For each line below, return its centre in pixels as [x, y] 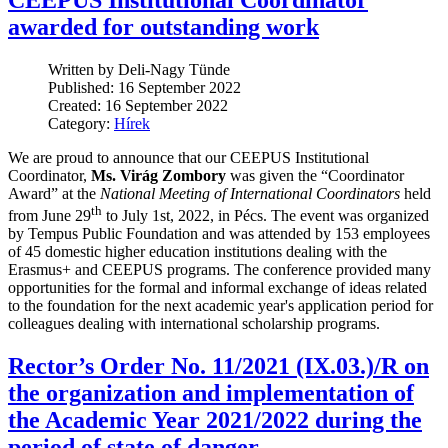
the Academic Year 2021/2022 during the [215, 420]
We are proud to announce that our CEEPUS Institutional [188, 158]
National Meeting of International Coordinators [250, 194]
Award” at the [54, 194]
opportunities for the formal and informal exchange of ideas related [217, 288]
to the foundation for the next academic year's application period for [220, 306]
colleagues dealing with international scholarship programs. [194, 324]
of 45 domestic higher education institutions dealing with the [197, 252]
